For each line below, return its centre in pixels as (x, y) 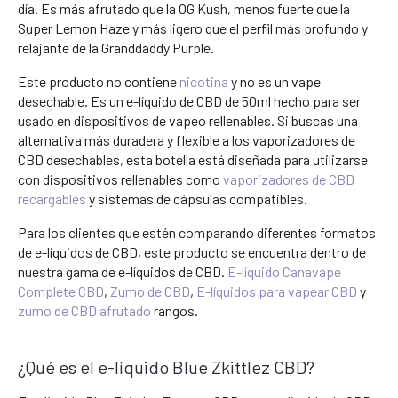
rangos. (175, 310)
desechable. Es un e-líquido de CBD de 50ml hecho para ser (189, 100)
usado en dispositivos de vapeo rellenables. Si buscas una (188, 120)
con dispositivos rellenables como (120, 179)
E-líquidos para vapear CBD (277, 291)
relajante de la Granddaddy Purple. (116, 47)
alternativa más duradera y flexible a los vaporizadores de (187, 139)
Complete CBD (61, 291)
